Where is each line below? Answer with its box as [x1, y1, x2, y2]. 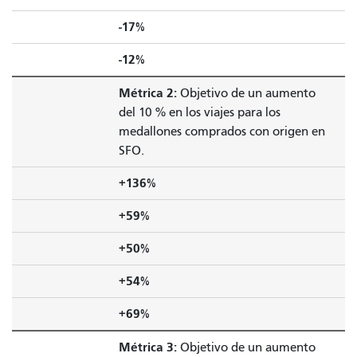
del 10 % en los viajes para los [118, 104, 280, 120]
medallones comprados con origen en [118, 124, 325, 139]
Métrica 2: [118, 84, 177, 100]
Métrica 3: [118, 339, 177, 355]
